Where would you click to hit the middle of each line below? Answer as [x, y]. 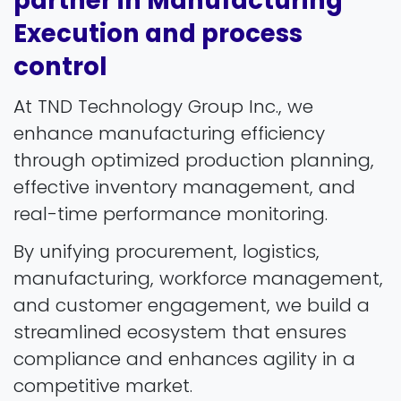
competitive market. [103, 385]
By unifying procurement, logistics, [166, 251]
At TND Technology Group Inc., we [163, 106]
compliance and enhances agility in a [184, 358]
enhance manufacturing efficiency [169, 133]
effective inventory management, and [184, 187]
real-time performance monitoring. [171, 213]
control [60, 66]
